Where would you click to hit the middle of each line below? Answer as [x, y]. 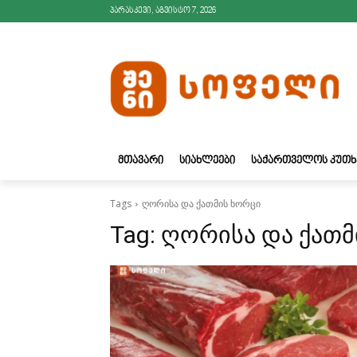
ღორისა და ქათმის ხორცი [201, 204]
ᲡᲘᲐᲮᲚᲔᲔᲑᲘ [207, 161]
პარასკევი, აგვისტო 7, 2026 [163, 11]
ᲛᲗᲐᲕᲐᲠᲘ [141, 161]
